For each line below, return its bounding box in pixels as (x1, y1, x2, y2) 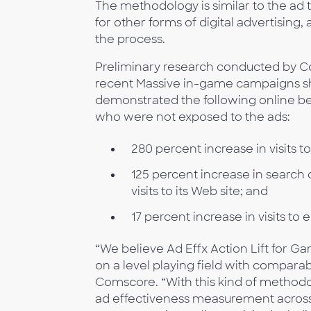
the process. (95, 32, 165, 47)
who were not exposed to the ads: (95, 110, 290, 124)
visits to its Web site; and (131, 184, 268, 199)
